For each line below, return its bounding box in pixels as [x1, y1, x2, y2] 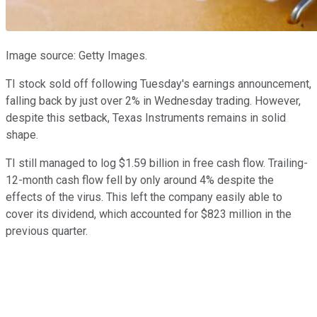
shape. [6, 127, 38, 142]
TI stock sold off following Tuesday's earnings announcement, [6, 76, 311, 91]
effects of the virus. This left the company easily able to [6, 190, 282, 204]
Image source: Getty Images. [6, 48, 147, 62]
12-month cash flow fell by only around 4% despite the [6, 173, 274, 187]
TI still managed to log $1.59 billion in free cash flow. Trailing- [6, 156, 308, 170]
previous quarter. [6, 224, 88, 238]
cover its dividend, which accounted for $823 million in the [6, 207, 292, 221]
